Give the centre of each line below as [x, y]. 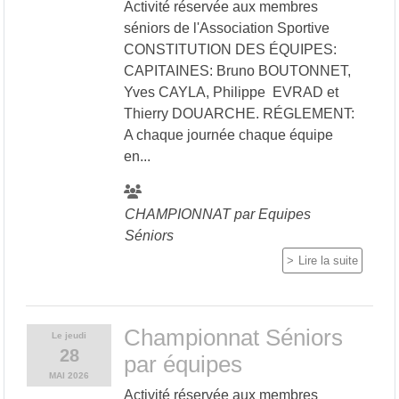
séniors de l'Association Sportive [226, 28]
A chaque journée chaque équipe [228, 134]
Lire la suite [328, 260]
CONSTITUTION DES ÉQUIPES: [230, 49]
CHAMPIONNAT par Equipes [217, 214]
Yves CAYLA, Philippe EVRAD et [231, 92]
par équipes [183, 364]
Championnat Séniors [233, 337]
